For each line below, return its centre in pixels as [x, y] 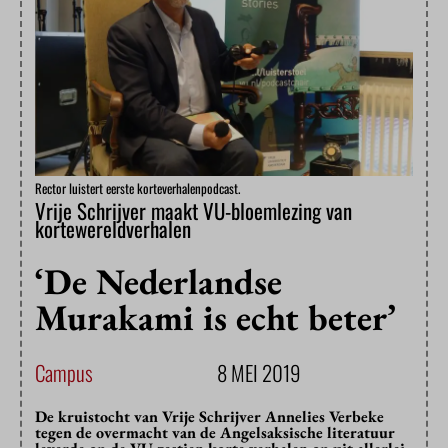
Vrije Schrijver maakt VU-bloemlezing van [193, 211]
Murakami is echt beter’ [215, 318]
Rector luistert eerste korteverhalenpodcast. [137, 188]
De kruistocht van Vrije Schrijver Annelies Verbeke [209, 417]
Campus [64, 373]
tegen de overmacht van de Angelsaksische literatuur [215, 433]
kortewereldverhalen [113, 229]
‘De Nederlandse [158, 282]
